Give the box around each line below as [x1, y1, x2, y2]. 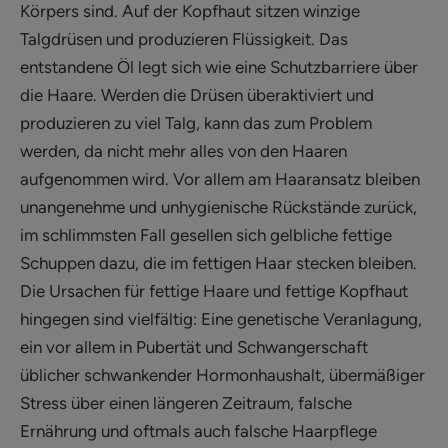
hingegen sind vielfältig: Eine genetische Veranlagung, [20, 309, 422, 330]
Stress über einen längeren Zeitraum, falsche [20, 393, 352, 414]
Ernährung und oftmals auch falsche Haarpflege [20, 421, 377, 442]
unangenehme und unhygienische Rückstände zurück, [20, 197, 417, 218]
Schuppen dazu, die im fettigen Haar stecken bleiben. [20, 253, 417, 274]
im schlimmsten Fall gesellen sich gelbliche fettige [20, 225, 392, 246]
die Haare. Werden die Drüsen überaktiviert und [20, 85, 374, 106]
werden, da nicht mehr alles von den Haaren [20, 141, 347, 162]
